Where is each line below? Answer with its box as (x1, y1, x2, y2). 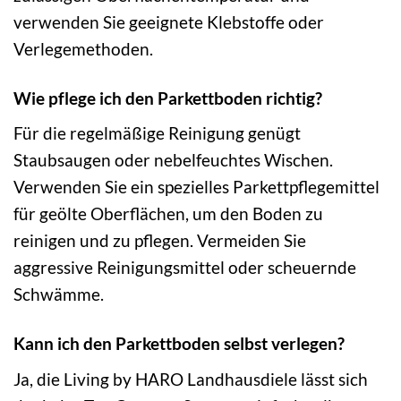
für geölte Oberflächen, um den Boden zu (13, 203, 323, 225)
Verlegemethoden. (13, 38, 153, 59)
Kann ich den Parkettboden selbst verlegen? (13, 333, 345, 354)
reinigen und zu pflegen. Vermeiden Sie (13, 230, 306, 252)
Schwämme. (13, 284, 104, 305)
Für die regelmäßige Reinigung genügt (13, 123, 301, 144)
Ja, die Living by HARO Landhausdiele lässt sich (13, 368, 368, 389)
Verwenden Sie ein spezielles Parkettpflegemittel (13, 176, 380, 198)
